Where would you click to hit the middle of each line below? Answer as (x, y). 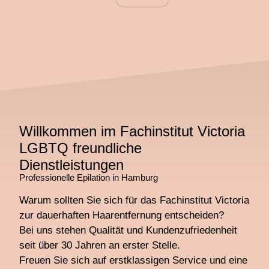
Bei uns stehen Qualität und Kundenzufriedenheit (128, 231)
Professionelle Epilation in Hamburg (89, 177)
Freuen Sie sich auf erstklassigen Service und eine (134, 261)
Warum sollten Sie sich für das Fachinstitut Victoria (134, 201)
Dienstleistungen (72, 165)
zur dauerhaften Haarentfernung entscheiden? (122, 216)
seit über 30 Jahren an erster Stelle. (100, 246)
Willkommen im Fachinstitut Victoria (132, 131)
